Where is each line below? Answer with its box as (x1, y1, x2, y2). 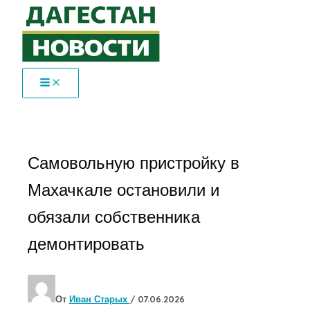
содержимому (5, 38, 68, 51)
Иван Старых (69, 293, 130, 304)
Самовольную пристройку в (27, 152, 239, 173)
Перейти (5, 6, 44, 19)
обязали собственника (27, 206, 200, 227)
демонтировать (27, 232, 145, 254)
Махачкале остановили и (27, 179, 219, 200)
